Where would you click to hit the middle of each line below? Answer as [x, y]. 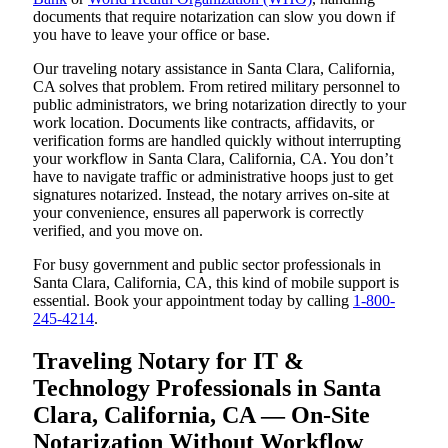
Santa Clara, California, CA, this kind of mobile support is [216, 283]
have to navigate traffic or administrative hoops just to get [213, 177]
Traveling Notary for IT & [168, 361]
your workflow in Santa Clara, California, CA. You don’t [213, 159]
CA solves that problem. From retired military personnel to [216, 87]
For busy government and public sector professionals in [207, 265]
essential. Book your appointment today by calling [193, 301]
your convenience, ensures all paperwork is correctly [198, 213]
